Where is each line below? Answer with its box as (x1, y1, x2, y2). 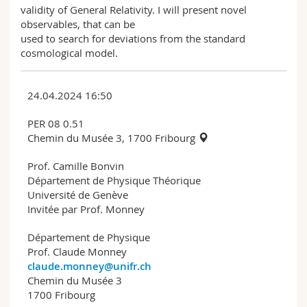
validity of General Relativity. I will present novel (21, 2, 247, 16)
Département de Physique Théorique (27, 173, 201, 187)
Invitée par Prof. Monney (27, 201, 145, 216)
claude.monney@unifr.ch (27, 258, 151, 273)
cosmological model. (21, 45, 118, 60)
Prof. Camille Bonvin (27, 158, 124, 173)
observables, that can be (21, 16, 135, 31)
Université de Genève (27, 187, 128, 201)
